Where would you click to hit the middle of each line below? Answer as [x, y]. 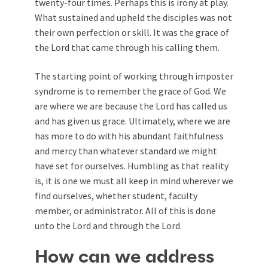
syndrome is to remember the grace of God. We [130, 91]
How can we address [124, 258]
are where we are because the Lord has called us [131, 106]
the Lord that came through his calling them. [127, 48]
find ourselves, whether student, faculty [116, 196]
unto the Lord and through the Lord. [108, 226]
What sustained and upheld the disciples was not [133, 18]
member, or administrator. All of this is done [125, 211]
